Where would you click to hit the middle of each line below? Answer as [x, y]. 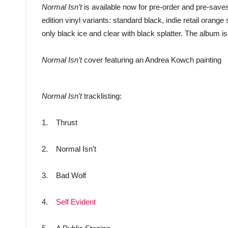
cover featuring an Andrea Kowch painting [152, 60]
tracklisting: [102, 96]
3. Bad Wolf [64, 176]
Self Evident [76, 202]
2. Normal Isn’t [69, 149]
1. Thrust [60, 123]
